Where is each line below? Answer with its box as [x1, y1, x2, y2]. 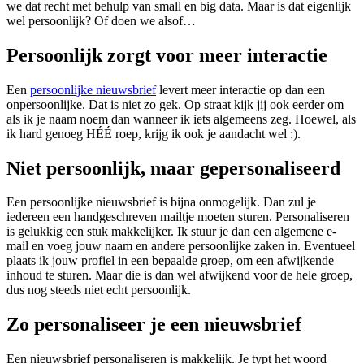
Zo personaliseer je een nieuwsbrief [6, 314, 301, 336]
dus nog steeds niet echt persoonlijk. [6, 283, 191, 297]
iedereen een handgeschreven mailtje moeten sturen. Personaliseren [6, 210, 349, 224]
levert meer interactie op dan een [156, 82, 325, 97]
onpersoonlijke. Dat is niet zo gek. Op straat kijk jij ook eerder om [6, 97, 344, 111]
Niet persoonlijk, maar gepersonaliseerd [6, 157, 340, 179]
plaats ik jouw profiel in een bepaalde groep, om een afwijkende [6, 253, 334, 268]
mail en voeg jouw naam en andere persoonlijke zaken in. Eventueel [6, 239, 355, 253]
